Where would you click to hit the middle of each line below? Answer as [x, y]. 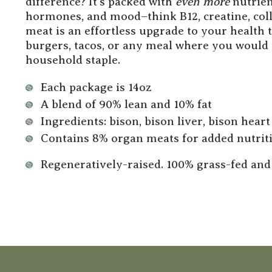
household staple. [74, 60]
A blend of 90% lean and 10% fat [126, 104]
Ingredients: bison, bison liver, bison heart [155, 121]
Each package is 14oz [96, 87]
